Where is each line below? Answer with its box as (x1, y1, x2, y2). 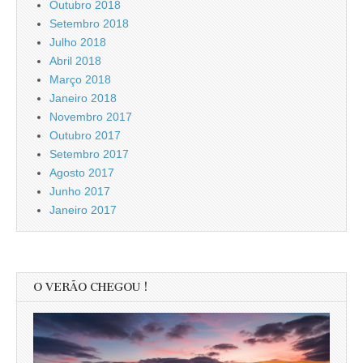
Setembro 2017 (49, 147, 129, 160)
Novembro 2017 (49, 109, 132, 123)
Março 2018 (49, 72, 111, 86)
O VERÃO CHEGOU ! (33, 280, 148, 294)
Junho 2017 (49, 184, 110, 198)
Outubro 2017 (49, 128, 121, 142)
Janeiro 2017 (49, 203, 117, 216)
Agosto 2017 (49, 165, 114, 179)
